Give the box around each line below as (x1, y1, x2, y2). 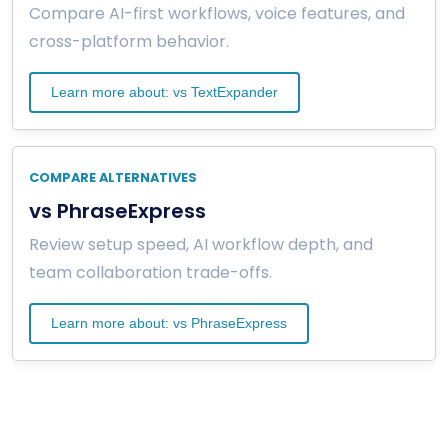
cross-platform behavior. (29, 29, 229, 53)
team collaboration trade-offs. (29, 260, 272, 284)
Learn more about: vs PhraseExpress (51, 314, 287, 331)
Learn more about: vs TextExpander (51, 83, 278, 100)
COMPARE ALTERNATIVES (29, 168, 197, 186)
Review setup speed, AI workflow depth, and (29, 232, 373, 256)
